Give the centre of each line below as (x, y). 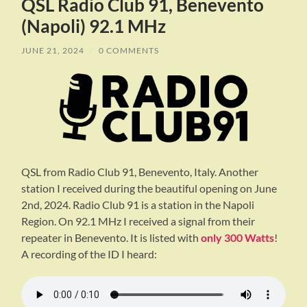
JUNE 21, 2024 (53, 51)
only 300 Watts (238, 238)
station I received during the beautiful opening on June (149, 188)
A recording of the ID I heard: (89, 254)
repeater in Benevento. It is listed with (111, 238)
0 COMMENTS (129, 51)
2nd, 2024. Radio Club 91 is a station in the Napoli (138, 205)
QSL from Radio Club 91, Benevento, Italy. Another (140, 172)
